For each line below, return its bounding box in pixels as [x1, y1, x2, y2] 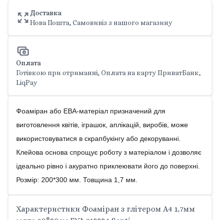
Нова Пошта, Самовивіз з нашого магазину [30, 19, 172, 27]
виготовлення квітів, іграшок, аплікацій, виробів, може [16, 121, 188, 129]
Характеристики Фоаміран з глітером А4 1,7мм [16, 204, 195, 214]
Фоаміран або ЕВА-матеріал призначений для [16, 107, 165, 115]
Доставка [30, 9, 61, 17]
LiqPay [16, 79, 37, 86]
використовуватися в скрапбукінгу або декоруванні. [16, 135, 181, 142]
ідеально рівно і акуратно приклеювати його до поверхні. [16, 162, 200, 170]
